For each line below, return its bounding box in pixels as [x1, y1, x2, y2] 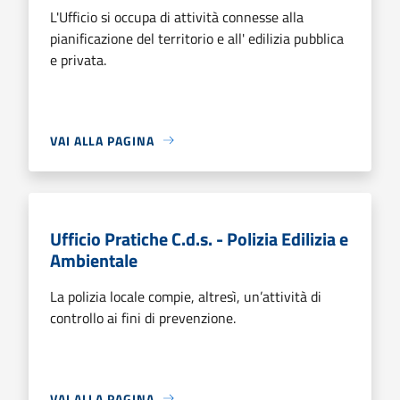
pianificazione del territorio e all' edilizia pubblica [50, 27, 344, 49]
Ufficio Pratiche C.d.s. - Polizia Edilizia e [50, 224, 348, 253]
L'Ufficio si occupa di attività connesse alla [50, 5, 304, 28]
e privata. [50, 48, 106, 71]
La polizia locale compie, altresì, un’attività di [50, 285, 321, 307]
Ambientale [50, 246, 137, 274]
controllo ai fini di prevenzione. [50, 306, 236, 329]
